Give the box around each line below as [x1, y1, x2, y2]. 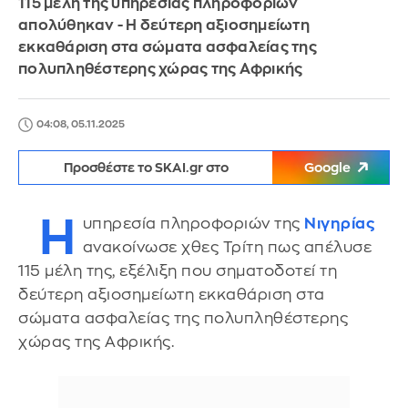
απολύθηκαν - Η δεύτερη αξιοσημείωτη [18, 18, 310, 33]
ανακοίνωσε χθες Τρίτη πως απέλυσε [82, 240, 372, 255]
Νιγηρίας [304, 216, 374, 231]
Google [304, 161, 351, 174]
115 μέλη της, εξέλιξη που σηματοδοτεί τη [18, 263, 337, 279]
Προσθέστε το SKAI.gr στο [63, 161, 229, 174]
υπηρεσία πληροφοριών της [82, 216, 304, 231]
